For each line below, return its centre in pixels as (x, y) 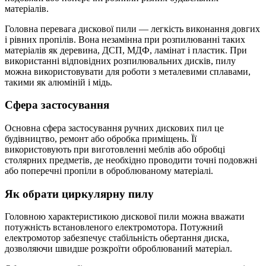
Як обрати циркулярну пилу (79, 194)
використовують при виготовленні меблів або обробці (115, 149)
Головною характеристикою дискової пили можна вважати (125, 217)
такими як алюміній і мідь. (58, 82)
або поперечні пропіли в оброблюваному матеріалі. (109, 171)
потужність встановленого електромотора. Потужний (114, 227)
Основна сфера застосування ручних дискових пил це (114, 128)
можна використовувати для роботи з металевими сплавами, (128, 71)
